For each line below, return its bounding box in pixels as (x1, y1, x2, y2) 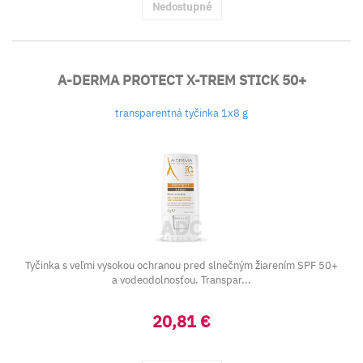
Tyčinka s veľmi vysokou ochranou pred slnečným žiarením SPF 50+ (25, 258, 338, 272)
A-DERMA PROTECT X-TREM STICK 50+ (57, 71, 306, 89)
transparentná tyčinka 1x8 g (115, 106, 248, 120)
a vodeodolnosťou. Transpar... (112, 273, 251, 287)
